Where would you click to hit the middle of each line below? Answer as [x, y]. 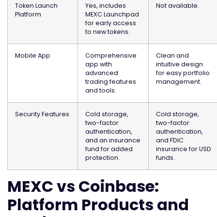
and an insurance [113, 140]
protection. [102, 157]
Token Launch [36, 5]
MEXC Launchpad [112, 14]
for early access [111, 23]
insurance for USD [184, 149]
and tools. [101, 90]
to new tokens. [108, 31]
